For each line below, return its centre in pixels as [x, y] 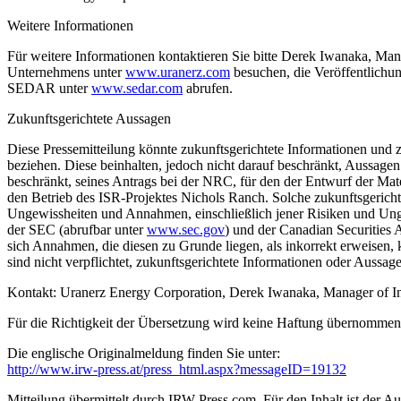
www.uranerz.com [178, 72]
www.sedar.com [137, 88]
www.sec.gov [186, 229]
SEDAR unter [49, 88]
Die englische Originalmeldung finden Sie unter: [144, 353]
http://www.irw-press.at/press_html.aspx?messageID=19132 [177, 369]
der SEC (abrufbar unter [77, 229]
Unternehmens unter [66, 72]
